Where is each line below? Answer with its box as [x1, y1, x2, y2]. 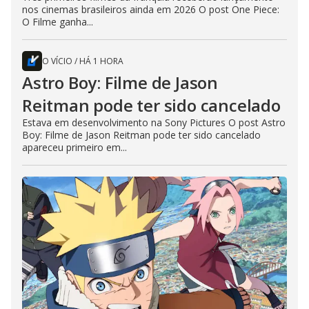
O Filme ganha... [22, 14, 93, 28]
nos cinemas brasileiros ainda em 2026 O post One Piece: [22, 2, 279, 16]
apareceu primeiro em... [22, 140, 127, 154]
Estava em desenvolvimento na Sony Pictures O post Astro [22, 115, 286, 129]
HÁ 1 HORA [79, 54, 123, 67]
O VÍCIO [42, 54, 72, 67]
